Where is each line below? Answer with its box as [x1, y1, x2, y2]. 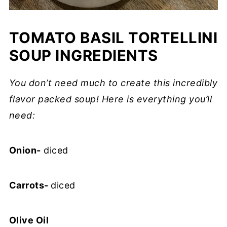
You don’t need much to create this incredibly [9, 78, 218, 88]
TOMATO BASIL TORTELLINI [9, 29, 218, 47]
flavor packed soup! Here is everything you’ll [9, 94, 212, 104]
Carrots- [9, 180, 51, 191]
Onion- [9, 145, 41, 156]
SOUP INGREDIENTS [9, 47, 158, 64]
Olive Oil [9, 215, 49, 225]
